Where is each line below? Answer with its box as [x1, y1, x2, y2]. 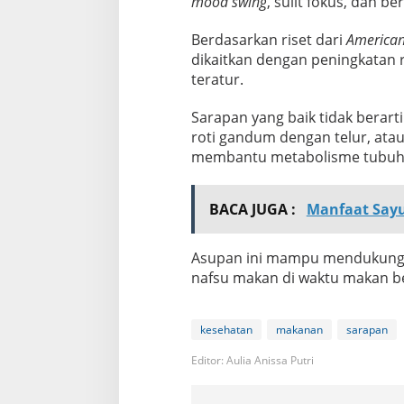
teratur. [190, 69, 243, 90]
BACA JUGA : [208, 199, 299, 220]
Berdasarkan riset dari [190, 30, 346, 50]
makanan [275, 322, 323, 338]
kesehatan [199, 322, 252, 338]
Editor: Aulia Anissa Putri [190, 353, 314, 369]
